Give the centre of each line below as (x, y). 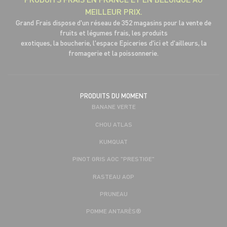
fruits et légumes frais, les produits (113, 33)
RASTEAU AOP (113, 176)
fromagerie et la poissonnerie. (113, 53)
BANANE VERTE (113, 107)
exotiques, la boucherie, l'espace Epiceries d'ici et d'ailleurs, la (113, 43)
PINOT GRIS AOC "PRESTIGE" (113, 159)
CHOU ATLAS (113, 124)
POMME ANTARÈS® (113, 211)
